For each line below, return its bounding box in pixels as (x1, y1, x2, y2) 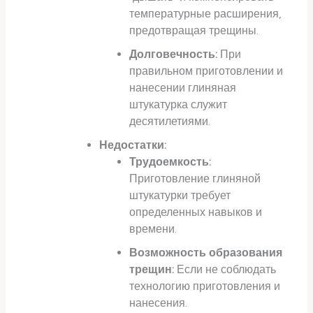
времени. (129, 222, 177, 236)
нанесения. (129, 296, 188, 310)
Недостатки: (99, 138, 167, 152)
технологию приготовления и (129, 279, 281, 293)
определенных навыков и (129, 205, 263, 219)
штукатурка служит (129, 98, 228, 112)
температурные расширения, (129, 7, 282, 21)
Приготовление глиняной (129, 172, 261, 186)
